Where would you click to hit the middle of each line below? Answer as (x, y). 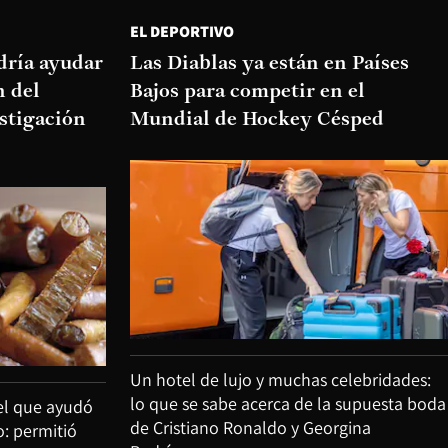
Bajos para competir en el (247, 91)
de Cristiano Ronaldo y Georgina (250, 427)
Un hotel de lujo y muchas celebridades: (280, 379)
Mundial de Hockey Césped (257, 119)
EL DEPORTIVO (182, 31)
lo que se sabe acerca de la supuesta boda (288, 403)
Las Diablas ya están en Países (269, 63)
